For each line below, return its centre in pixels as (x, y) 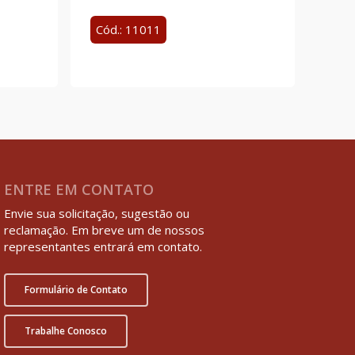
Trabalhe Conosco (66, 330)
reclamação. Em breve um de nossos (105, 230)
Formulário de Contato (76, 289)
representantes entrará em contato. (103, 247)
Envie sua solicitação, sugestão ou (97, 214)
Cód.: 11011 (128, 29)
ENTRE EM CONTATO (79, 190)
